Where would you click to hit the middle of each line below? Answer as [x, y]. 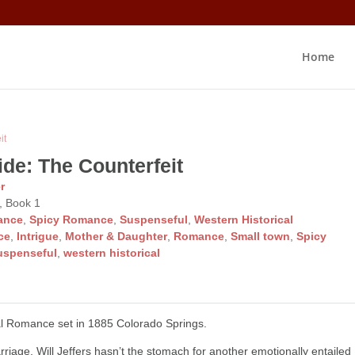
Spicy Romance [72, 219]
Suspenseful [154, 219]
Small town [261, 236]
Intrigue [38, 236]
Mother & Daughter [116, 236]
